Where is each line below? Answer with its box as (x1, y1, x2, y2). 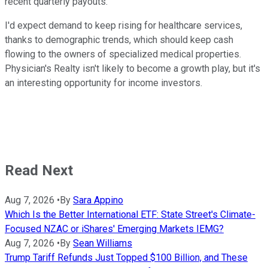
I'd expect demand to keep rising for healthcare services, (5, 20, 242, 32)
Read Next (5, 162, 73, 179)
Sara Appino (73, 194, 123, 206)
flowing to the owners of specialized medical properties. (5, 48, 241, 60)
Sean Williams (73, 237, 132, 249)
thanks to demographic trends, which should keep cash (5, 34, 233, 46)
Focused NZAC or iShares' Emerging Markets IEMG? (5, 223, 224, 234)
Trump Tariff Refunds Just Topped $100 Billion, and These (5, 251, 248, 263)
